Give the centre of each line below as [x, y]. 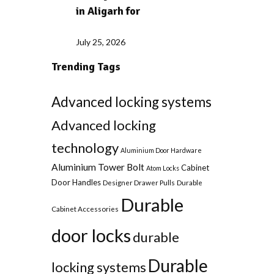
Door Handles [76, 183]
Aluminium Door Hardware [161, 150]
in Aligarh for [108, 11]
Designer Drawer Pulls [139, 183]
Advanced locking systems [131, 102]
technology [85, 148]
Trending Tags [86, 67]
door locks [91, 235]
